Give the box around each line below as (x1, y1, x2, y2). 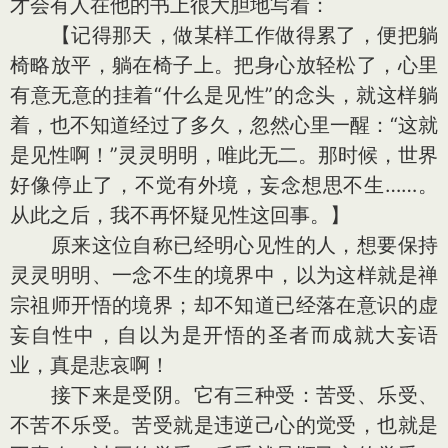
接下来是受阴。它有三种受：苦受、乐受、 (10, 383, 438, 407)
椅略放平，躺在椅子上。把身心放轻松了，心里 (10, 53, 438, 77)
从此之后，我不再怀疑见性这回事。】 (10, 203, 350, 227)
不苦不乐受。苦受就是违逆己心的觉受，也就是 (10, 413, 438, 437)
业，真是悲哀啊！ (10, 353, 170, 377)
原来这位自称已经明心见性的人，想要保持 (10, 233, 438, 257)
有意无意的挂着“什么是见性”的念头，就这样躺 (10, 83, 438, 107)
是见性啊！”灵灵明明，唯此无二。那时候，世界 (10, 143, 438, 167)
